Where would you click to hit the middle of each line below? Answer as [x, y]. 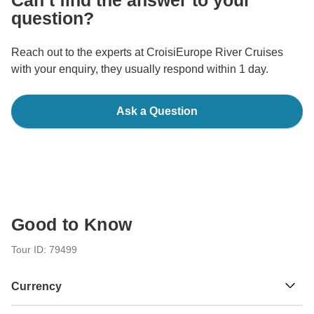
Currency [37, 286]
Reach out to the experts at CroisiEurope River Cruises [147, 52]
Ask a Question [157, 111]
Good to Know [72, 224]
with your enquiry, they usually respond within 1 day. [140, 69]
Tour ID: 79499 [44, 249]
